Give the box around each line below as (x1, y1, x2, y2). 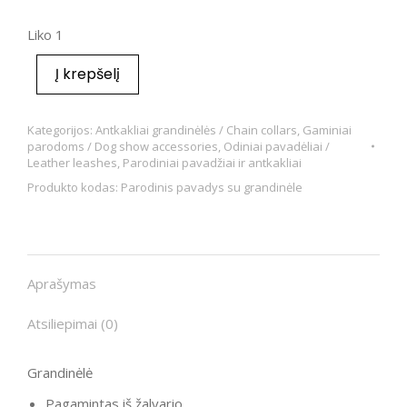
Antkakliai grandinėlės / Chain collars (95, 122, 297, 138)
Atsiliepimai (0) (27, 314, 118, 333)
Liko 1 (27, 25, 64, 44)
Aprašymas (27, 274, 96, 293)
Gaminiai (303, 122, 352, 138)
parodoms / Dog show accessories (27, 138, 218, 154)
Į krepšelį (55, 64, 120, 84)
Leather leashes (27, 154, 117, 171)
